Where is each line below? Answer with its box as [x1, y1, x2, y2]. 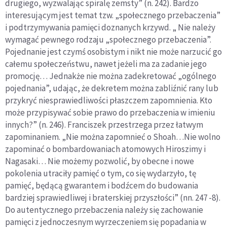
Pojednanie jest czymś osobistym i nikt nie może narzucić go [5, 46, 222, 58]
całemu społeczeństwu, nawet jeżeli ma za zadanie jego [5, 58, 207, 70]
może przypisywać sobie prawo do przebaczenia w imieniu [5, 107, 215, 119]
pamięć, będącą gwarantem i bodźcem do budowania [5, 180, 198, 192]
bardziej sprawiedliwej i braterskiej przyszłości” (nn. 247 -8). [5, 192, 220, 204]
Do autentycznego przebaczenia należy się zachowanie [5, 204, 203, 216]
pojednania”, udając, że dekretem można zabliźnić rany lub [5, 83, 218, 94]
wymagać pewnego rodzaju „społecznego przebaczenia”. [5, 34, 211, 46]
